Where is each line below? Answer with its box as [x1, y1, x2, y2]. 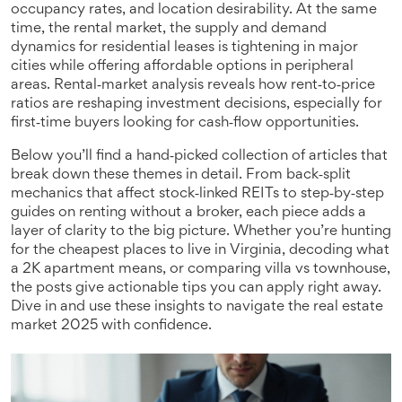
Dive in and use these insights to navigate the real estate [11, 301, 383, 314]
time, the [11, 22, 74, 36]
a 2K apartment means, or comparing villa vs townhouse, [11, 263, 390, 276]
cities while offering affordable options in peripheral [11, 60, 354, 74]
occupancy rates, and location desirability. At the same [11, 4, 377, 17]
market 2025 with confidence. [11, 319, 212, 333]
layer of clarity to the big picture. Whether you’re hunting [11, 225, 391, 239]
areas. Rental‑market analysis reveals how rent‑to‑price [11, 79, 375, 92]
